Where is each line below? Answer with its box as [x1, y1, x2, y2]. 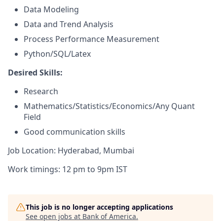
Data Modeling [24, 4, 79, 15]
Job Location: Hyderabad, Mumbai [8, 145, 134, 156]
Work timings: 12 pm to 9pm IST [8, 164, 127, 175]
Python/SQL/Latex [24, 48, 91, 59]
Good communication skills [24, 126, 125, 137]
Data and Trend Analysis [24, 19, 113, 30]
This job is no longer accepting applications [26, 202, 173, 212]
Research [24, 86, 58, 97]
